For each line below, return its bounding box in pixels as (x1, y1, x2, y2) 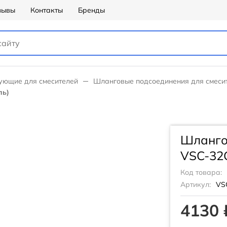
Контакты (30, 6, 63, 15)
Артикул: (180, 180, 211, 189)
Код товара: (180, 168, 222, 177)
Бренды (78, 6, 105, 15)
